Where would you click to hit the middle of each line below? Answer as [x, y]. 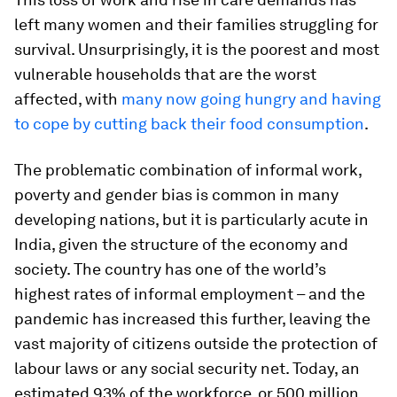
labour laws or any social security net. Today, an [187, 368]
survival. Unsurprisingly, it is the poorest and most [197, 49]
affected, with [68, 99]
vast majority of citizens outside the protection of [196, 343]
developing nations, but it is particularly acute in [191, 219]
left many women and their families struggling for [196, 24]
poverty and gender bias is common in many [176, 195]
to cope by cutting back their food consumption [189, 124]
